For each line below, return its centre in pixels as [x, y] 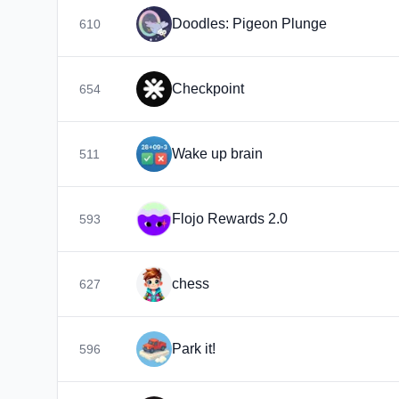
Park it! [194, 349]
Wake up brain [217, 154]
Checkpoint [208, 89]
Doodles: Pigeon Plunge [249, 24]
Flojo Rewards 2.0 [230, 219]
